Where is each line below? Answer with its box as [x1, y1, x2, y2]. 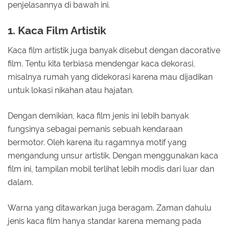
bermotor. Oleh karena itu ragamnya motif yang [8, 137, 187, 147]
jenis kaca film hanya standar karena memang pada [8, 216, 201, 226]
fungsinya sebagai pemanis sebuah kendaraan [8, 124, 182, 134]
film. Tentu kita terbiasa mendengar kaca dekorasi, [8, 58, 195, 68]
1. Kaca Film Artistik [8, 24, 106, 37]
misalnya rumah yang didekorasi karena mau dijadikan [8, 72, 213, 82]
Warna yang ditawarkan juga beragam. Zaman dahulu [8, 202, 212, 213]
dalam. [8, 177, 35, 187]
